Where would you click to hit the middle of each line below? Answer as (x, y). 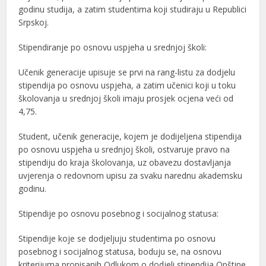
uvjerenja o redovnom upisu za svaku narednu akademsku (131, 175)
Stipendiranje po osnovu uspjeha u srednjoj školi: (113, 47)
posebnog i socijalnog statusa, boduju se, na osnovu (120, 251)
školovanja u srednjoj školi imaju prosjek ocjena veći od (126, 98)
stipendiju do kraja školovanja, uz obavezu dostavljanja (125, 162)
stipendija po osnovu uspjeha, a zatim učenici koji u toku (127, 85)
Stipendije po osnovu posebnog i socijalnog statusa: (119, 213)
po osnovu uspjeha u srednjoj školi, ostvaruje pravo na (124, 149)
